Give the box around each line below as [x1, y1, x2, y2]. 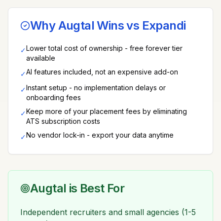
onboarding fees [26, 93, 81, 102]
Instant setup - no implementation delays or [26, 83, 166, 92]
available [26, 54, 55, 62]
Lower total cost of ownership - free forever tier [26, 44, 183, 52]
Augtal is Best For [30, 181, 125, 195]
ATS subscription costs [26, 117, 100, 125]
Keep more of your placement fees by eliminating [26, 107, 187, 115]
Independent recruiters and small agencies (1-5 [20, 207, 196, 217]
